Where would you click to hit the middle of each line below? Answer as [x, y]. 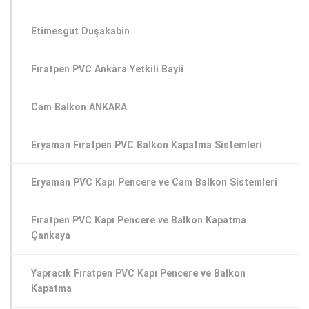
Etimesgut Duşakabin [80, 31]
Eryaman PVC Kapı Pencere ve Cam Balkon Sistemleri [154, 182]
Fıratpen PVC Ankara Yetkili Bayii [107, 69]
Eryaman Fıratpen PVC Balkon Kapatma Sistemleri [147, 144]
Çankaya [51, 236]
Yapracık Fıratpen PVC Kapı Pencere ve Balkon [138, 273]
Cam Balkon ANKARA [79, 107]
